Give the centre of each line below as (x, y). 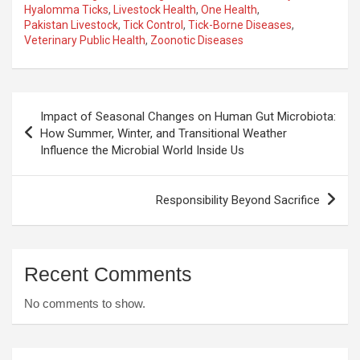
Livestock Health (155, 9)
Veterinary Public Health (85, 40)
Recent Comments (108, 274)
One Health (229, 9)
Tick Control (153, 25)
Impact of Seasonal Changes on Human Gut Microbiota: (188, 116)
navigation (58, 129)
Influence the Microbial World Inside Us (142, 150)
